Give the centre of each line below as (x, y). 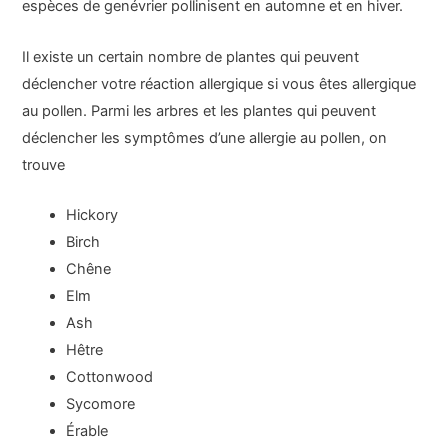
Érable (87, 430)
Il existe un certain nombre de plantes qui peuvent (191, 56)
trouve (44, 164)
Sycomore (101, 403)
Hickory (92, 214)
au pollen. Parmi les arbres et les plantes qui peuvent (199, 110)
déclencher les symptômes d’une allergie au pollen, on (205, 137)
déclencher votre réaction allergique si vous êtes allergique (219, 83)
